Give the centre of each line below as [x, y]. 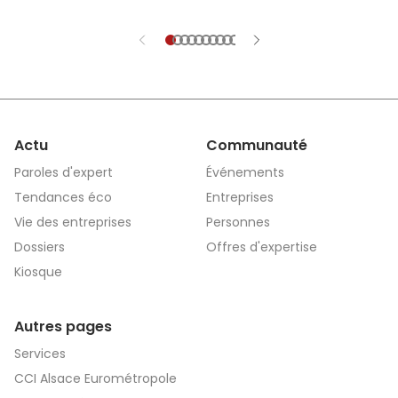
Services [40, 354]
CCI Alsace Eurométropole [96, 378]
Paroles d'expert [64, 172]
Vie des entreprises [73, 222]
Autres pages [63, 326]
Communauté [257, 145]
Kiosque [38, 272]
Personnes [238, 222]
